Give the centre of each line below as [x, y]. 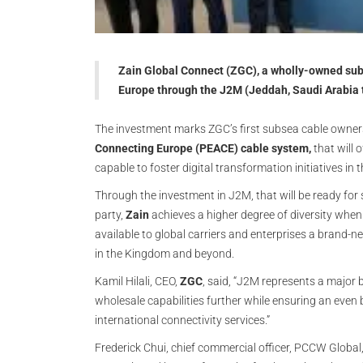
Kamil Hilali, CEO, [137, 281]
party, [110, 215]
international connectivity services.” [182, 320]
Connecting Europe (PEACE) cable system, [203, 148]
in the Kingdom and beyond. [164, 254]
